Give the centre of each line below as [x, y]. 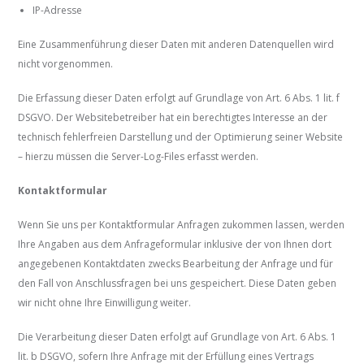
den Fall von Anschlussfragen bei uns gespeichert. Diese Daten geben [178, 284]
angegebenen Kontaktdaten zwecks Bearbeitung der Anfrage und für [176, 264]
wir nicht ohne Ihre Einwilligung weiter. [105, 303]
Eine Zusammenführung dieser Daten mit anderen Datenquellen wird [176, 45]
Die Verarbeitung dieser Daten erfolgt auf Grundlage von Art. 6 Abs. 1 [178, 337]
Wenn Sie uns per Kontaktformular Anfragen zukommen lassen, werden [182, 225]
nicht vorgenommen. [66, 64]
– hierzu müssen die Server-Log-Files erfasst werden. [139, 157]
